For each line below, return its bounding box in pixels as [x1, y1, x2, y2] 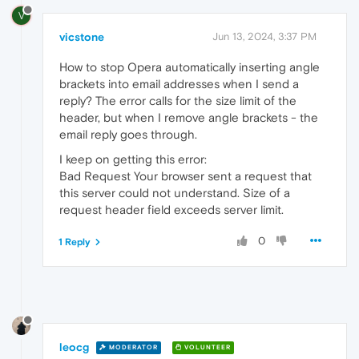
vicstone [59, 30, 104, 43]
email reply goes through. [59, 127, 197, 141]
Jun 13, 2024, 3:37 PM [212, 30, 317, 42]
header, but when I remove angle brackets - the [59, 110, 318, 124]
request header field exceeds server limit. [59, 202, 284, 216]
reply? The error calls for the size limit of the [59, 93, 296, 107]
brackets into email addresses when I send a [59, 76, 299, 91]
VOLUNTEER [182, 344, 231, 352]
